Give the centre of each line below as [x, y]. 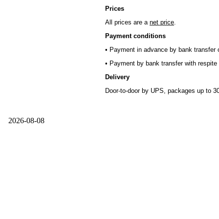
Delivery [118, 77]
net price [162, 22]
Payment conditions [136, 36]
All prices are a [127, 22]
